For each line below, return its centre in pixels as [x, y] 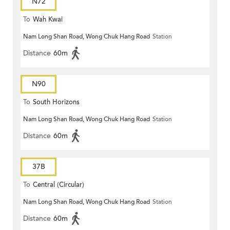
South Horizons [56, 102]
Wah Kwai [48, 20]
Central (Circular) [59, 185]
